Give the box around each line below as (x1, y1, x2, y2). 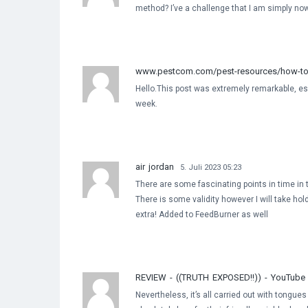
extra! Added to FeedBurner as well (135, 209, 268, 219)
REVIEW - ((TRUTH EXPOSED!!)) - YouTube (135, 272, 305, 283)
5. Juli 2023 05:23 (180, 162, 241, 172)
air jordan (135, 161, 174, 172)
